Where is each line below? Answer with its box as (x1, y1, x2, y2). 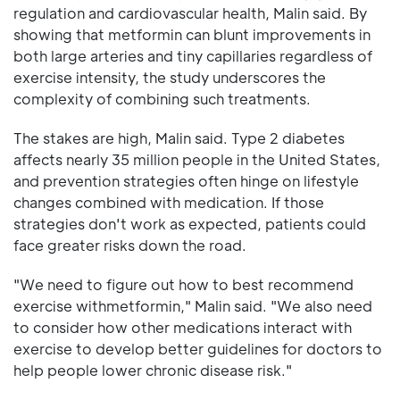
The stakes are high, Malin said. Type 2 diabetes (13, 129, 345, 148)
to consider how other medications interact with (13, 318, 352, 337)
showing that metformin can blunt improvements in (13, 25, 371, 45)
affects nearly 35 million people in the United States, (13, 150, 380, 170)
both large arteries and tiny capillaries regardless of (13, 46, 372, 66)
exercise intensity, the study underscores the (13, 68, 326, 87)
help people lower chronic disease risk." (13, 361, 292, 380)
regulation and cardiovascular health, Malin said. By (13, 4, 367, 23)
